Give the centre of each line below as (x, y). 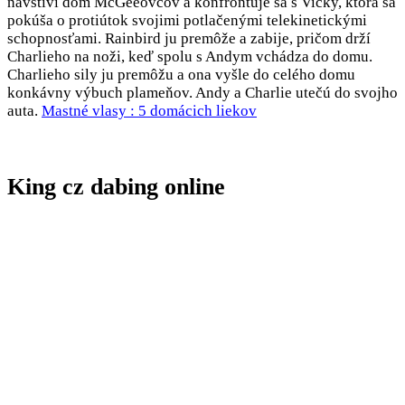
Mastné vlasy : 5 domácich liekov (149, 111)
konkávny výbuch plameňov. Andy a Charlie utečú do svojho (202, 93)
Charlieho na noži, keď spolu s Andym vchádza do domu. (190, 57)
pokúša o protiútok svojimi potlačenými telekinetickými (187, 21)
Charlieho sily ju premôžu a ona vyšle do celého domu (181, 75)
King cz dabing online (116, 186)
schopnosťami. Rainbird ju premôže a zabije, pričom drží (189, 39)
